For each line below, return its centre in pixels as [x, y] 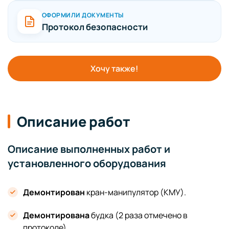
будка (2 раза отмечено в [139, 215]
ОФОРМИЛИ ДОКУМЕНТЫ [83, 15]
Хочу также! [114, 68]
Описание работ [74, 121]
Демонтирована [56, 215]
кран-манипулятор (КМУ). [135, 192]
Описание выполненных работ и [89, 149]
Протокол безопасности [95, 27]
